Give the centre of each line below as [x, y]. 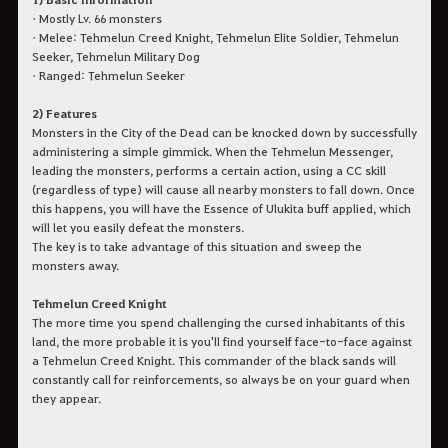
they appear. [66, 397]
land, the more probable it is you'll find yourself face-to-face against [221, 340]
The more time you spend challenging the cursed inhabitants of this [218, 321]
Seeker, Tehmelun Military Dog [115, 55]
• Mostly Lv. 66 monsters [96, 17]
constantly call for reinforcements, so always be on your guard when [220, 378]
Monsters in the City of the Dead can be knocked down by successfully [224, 131]
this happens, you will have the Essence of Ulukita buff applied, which [221, 207]
